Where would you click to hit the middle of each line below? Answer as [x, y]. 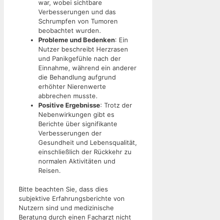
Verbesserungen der [70, 133]
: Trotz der [116, 105]
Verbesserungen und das [77, 12]
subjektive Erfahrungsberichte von [72, 198]
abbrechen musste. [68, 96]
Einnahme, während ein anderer [87, 68]
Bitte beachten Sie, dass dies [63, 189]
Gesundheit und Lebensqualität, [88, 142]
